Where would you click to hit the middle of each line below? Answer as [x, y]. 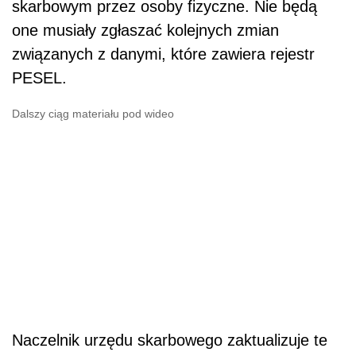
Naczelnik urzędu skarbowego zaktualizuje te [170, 341]
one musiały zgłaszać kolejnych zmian [145, 31]
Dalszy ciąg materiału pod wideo [93, 114]
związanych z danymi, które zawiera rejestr [163, 54]
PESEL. [39, 78]
